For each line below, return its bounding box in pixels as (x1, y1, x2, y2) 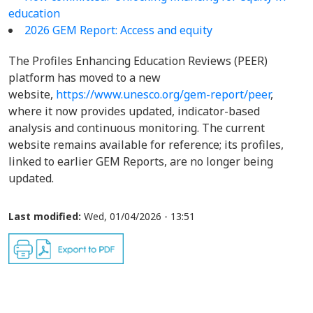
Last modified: (8, 210, 81, 223)
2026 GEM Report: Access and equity (24, 22, 212, 38)
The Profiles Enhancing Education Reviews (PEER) (8, 53, 268, 68)
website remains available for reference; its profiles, (8, 137, 284, 152)
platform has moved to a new (8, 70, 161, 85)
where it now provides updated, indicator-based (8, 103, 260, 119)
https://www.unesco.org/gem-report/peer (56, 87, 270, 102)
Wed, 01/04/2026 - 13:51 (84, 210, 195, 223)
